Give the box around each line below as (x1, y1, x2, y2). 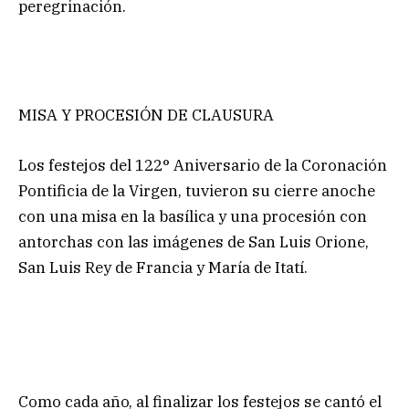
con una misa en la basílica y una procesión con (18, 205, 367, 226)
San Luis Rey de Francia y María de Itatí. (18, 257, 308, 278)
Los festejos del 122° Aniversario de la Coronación (18, 154, 387, 175)
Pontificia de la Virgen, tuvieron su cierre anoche (18, 180, 375, 201)
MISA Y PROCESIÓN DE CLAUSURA (18, 105, 274, 126)
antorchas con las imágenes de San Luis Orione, (18, 231, 369, 252)
